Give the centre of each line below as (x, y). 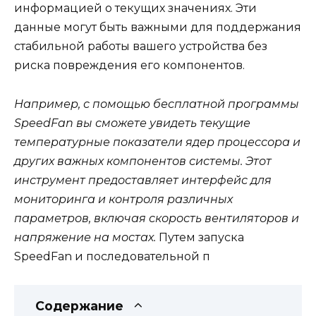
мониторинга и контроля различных (123, 199)
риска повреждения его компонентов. (129, 66)
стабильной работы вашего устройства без (141, 47)
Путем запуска (200, 237)
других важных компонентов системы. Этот (143, 161)
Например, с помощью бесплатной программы (157, 104)
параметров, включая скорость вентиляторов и (157, 218)
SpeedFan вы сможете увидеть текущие (132, 123)
